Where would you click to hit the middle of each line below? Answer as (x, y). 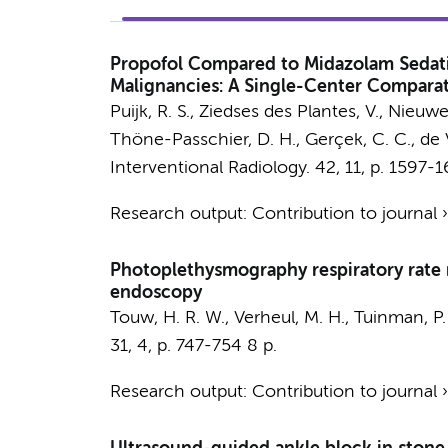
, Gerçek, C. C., (357, 140)
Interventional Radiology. (209, 168)
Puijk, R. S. (149, 112)
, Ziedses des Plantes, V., (288, 112)
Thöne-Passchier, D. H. (202, 140)
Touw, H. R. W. (167, 318)
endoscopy (155, 293)
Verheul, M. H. (289, 318)
